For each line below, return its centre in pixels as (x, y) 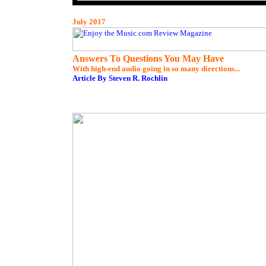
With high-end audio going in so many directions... (156, 69)
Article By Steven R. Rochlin (120, 78)
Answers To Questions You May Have (148, 58)
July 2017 (89, 22)
